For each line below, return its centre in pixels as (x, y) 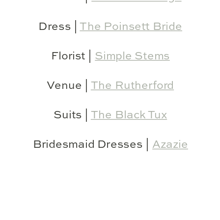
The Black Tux (129, 115)
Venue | (69, 86)
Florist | (73, 56)
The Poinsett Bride (131, 27)
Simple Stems (132, 56)
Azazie (170, 145)
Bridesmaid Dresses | (93, 145)
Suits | (72, 115)
